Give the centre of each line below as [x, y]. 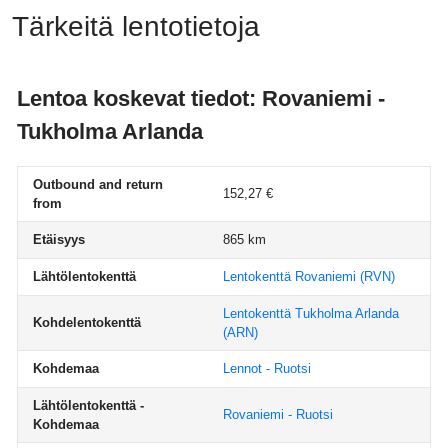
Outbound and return [98, 184]
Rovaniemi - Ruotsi [278, 414]
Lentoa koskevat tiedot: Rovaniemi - [201, 98]
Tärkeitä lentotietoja [136, 26]
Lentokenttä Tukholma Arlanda [311, 313]
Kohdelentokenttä [87, 322]
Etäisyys [59, 239]
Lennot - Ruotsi [267, 368]
